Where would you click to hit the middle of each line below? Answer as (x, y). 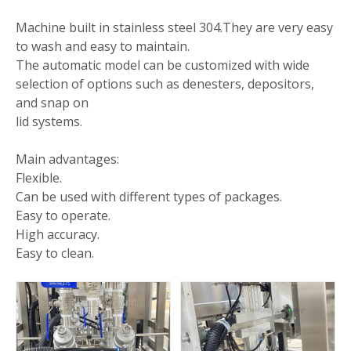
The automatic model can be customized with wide (163, 65)
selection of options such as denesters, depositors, (165, 84)
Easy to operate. (63, 216)
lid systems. (49, 122)
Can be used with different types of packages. (149, 197)
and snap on (52, 103)
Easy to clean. (55, 253)
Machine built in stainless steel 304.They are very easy (174, 28)
